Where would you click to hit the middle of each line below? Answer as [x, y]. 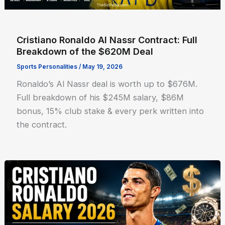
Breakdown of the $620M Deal [85, 51]
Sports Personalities [47, 67]
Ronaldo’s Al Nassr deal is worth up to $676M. [107, 84]
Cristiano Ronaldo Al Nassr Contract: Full [107, 39]
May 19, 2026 [103, 67]
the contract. [42, 124]
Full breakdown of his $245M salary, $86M [100, 97]
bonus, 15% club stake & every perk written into [110, 111]
